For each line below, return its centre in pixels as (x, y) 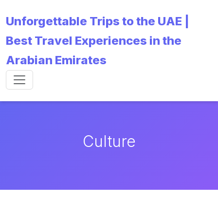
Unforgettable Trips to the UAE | (98, 21)
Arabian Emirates (56, 60)
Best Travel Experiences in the (94, 41)
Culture (109, 141)
